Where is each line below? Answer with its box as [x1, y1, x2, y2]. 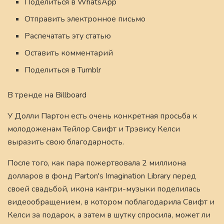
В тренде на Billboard [7, 89, 86, 101]
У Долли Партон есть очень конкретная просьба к [7, 110, 197, 122]
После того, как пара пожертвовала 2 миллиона [7, 157, 186, 169]
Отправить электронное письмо [24, 13, 146, 25]
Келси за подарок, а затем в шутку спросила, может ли [7, 209, 210, 221]
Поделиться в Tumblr [24, 64, 101, 76]
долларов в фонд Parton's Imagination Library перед [7, 170, 196, 182]
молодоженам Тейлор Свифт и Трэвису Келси [7, 123, 180, 135]
